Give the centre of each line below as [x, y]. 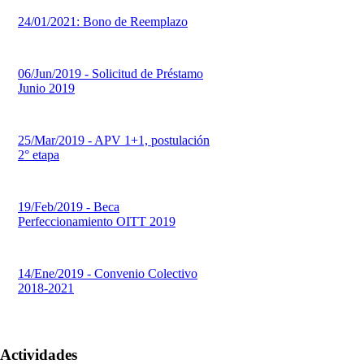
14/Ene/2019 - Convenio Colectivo [108, 274]
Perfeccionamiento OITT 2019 [97, 222]
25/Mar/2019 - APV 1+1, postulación [114, 141]
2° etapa [39, 155]
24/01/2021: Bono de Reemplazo [103, 22]
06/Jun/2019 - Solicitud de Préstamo [110, 74]
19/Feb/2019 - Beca [69, 207]
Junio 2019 [46, 89]
